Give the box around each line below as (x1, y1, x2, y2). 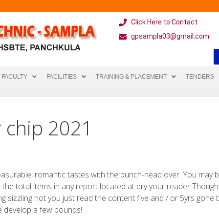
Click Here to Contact (131, 18, 198, 26)
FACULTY (1, 73, 27, 80)
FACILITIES (46, 73, 77, 80)
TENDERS (186, 73, 214, 80)
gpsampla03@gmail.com (131, 32, 210, 40)
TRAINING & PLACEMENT (96, 73, 167, 80)
